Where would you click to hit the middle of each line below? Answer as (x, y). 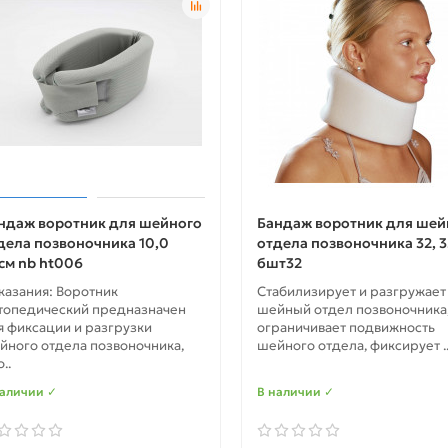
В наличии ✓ (295, 392)
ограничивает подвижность (345, 328)
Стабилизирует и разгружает (351, 292)
